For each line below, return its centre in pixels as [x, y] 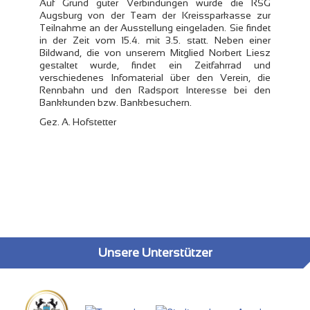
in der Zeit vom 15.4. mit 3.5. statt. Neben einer [155, 40]
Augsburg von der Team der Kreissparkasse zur [155, 15]
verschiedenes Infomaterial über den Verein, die [155, 77]
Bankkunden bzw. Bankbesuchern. [115, 102]
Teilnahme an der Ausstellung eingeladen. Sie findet [155, 27]
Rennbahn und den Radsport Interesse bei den [155, 90]
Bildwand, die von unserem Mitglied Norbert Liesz [155, 52]
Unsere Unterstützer [155, 252]
